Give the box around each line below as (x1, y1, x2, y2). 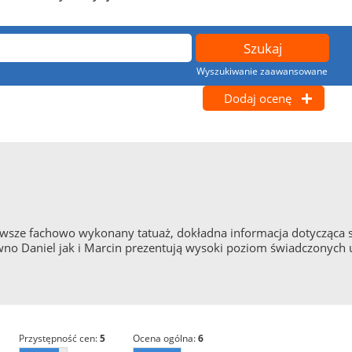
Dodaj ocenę (223, 90, 291, 106)
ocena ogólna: (140, 332, 196, 345)
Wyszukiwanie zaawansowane (196, 64, 328, 78)
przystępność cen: (24, 332, 97, 345)
